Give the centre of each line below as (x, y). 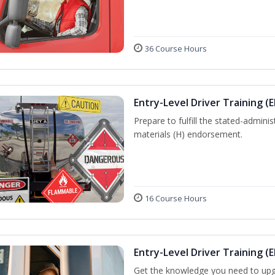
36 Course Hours (176, 48)
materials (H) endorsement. (188, 134)
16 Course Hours (176, 199)
